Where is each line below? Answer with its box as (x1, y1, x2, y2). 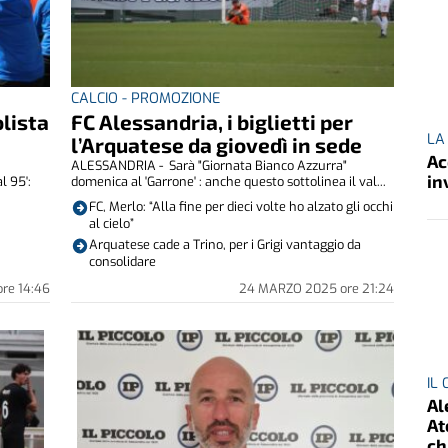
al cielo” (89, 215, 135, 233)
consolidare (89, 253, 157, 271)
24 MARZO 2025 (238, 280, 340, 298)
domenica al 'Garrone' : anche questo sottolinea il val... (70, 173, 386, 191)
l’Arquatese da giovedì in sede (70, 132, 362, 158)
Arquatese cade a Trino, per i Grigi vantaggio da (89, 236, 362, 254)
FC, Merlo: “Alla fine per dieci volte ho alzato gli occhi (89, 198, 394, 216)
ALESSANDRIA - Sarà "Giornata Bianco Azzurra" (70, 157, 347, 175)
